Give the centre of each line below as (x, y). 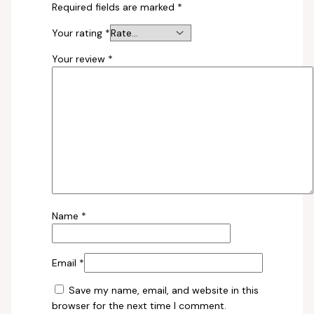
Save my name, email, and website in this (163, 290)
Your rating (78, 33)
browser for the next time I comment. (139, 305)
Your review (80, 59)
